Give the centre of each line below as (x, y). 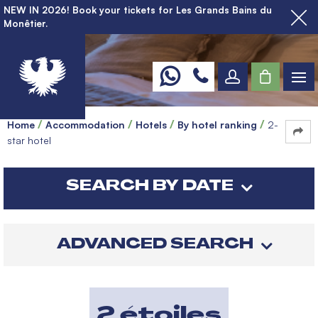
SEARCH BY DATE (149, 186)
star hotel (29, 140)
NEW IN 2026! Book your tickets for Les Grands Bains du (138, 10)
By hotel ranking (217, 125)
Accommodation (85, 125)
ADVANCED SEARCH (155, 243)
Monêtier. (26, 23)
